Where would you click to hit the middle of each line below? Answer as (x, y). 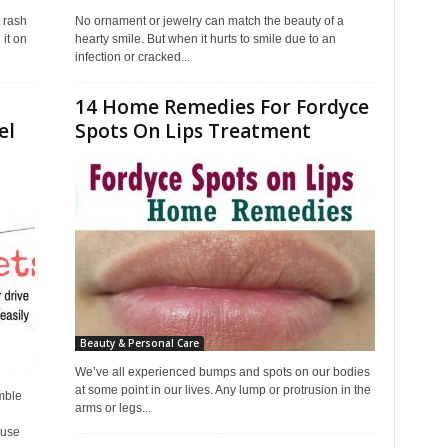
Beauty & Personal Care (139, 343)
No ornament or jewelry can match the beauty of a (209, 21)
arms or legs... (112, 408)
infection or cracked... (132, 57)
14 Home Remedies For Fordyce (221, 107)
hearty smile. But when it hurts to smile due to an (205, 39)
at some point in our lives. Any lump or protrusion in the (222, 390)
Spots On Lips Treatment (192, 131)
